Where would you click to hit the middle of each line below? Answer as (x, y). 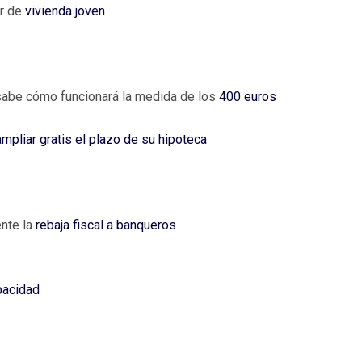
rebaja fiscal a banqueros (106, 225)
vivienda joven (65, 11)
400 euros (248, 97)
